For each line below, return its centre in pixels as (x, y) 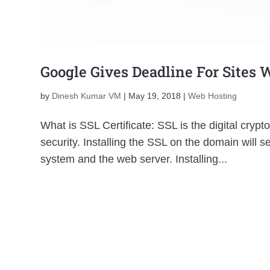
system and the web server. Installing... (134, 159)
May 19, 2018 (155, 96)
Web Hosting (213, 96)
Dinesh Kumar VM (87, 96)
